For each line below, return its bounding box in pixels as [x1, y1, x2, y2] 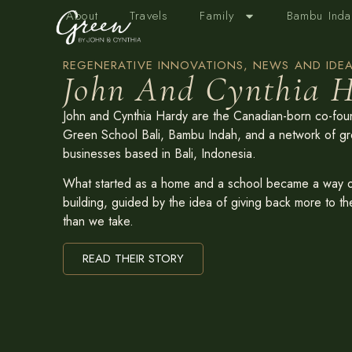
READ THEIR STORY [82, 249, 184, 267]
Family [200, 7, 236, 24]
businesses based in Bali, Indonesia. [63, 145, 256, 163]
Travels [130, 7, 169, 24]
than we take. [63, 212, 134, 231]
